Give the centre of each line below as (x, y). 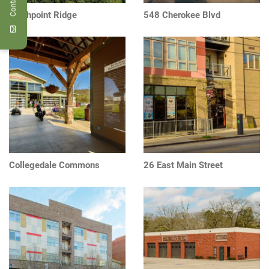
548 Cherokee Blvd (182, 15)
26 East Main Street (183, 165)
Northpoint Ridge (43, 15)
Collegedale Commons (54, 165)
